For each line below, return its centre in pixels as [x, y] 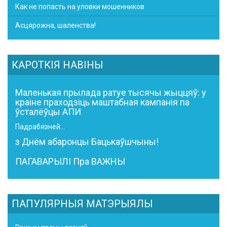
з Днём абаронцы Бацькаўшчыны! [87, 142]
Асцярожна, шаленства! [55, 25]
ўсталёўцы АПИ [48, 112]
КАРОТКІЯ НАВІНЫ [58, 65]
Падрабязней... [40, 127]
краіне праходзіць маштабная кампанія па [102, 102]
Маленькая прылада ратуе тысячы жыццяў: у [111, 92]
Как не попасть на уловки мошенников [80, 7]
